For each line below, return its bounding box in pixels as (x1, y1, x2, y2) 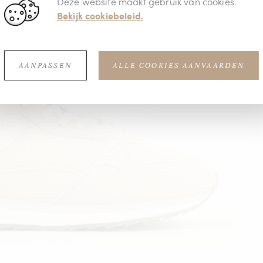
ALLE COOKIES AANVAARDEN (112, 60, 245, 70)
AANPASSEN (18, 60, 72, 70)
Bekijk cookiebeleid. (56, 9, 144, 22)
